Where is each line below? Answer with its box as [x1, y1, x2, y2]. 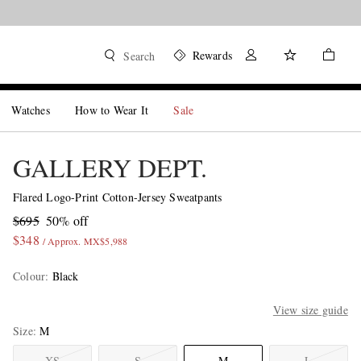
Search [123, 48, 156, 64]
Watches [11, 102, 50, 118]
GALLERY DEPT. [12, 150, 207, 185]
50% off [45, 212, 89, 229]
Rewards [192, 48, 232, 63]
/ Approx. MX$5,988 [42, 234, 128, 247]
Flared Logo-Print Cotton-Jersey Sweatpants [12, 189, 222, 205]
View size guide [272, 302, 348, 317]
